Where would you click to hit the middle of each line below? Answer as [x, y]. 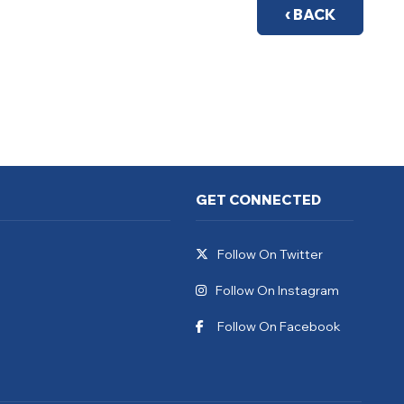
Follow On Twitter [271, 254]
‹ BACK [311, 14]
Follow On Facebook [280, 326]
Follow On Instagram [278, 290]
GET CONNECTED [259, 199]
